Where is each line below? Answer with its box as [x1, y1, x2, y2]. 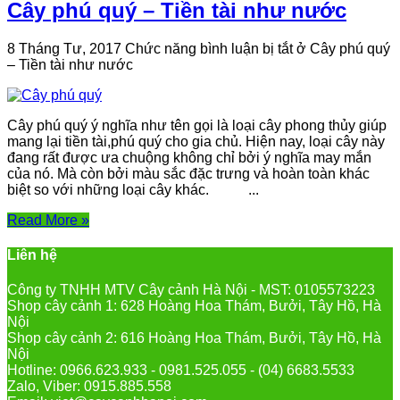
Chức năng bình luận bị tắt [125, 40, 293, 56]
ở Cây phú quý [293, 40, 390, 56]
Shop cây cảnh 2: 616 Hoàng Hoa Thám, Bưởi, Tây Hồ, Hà [7, 330, 381, 346]
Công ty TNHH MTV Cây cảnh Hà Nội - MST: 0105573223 [7, 282, 375, 298]
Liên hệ [7, 246, 57, 262]
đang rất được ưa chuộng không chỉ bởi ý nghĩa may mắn [7, 149, 371, 165]
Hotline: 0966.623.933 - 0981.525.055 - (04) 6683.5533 [7, 362, 354, 379]
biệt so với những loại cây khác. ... [7, 181, 259, 197]
